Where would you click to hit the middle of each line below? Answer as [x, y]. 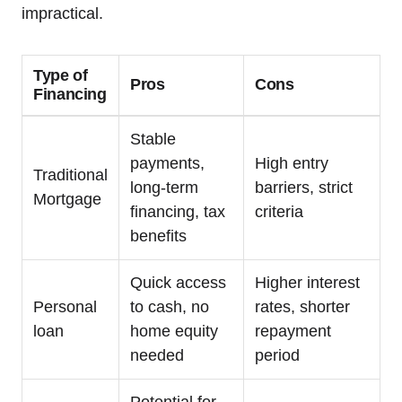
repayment [293, 331]
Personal [65, 306]
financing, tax [178, 211]
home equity [174, 331]
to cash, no [170, 306]
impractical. [62, 13]
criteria [279, 211]
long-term [164, 187]
